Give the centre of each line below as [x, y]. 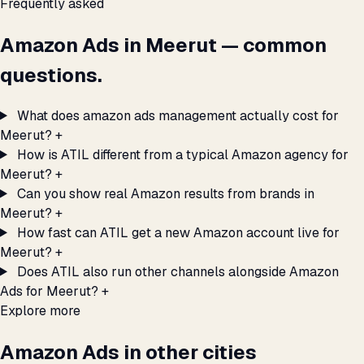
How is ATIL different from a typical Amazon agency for [182, 154]
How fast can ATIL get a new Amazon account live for [178, 232]
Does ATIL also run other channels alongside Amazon [178, 271]
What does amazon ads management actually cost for [178, 115]
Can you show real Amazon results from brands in [165, 193]
